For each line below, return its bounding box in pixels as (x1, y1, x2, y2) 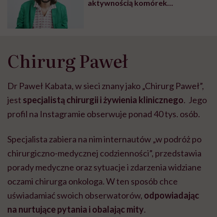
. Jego (184, 94, 207, 105)
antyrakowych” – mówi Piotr (88, 7, 190, 16)
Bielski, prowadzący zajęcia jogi (88, 15, 201, 25)
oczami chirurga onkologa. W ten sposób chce (7, 175, 178, 186)
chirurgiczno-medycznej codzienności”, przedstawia (7, 147, 201, 158)
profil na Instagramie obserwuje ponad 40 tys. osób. (7, 108, 200, 119)
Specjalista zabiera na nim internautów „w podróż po (7, 133, 201, 144)
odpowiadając (144, 189, 199, 201)
